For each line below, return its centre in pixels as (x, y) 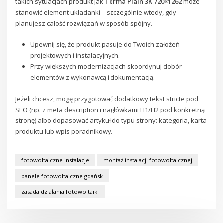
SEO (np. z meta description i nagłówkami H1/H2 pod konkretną (110, 110)
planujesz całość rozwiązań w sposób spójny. (84, 23)
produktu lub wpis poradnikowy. (64, 132)
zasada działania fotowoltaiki (60, 192)
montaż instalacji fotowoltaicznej (147, 160)
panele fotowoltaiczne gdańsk (62, 176)
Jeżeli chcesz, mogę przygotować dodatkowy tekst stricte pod (107, 99)
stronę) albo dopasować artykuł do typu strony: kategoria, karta (111, 121)
